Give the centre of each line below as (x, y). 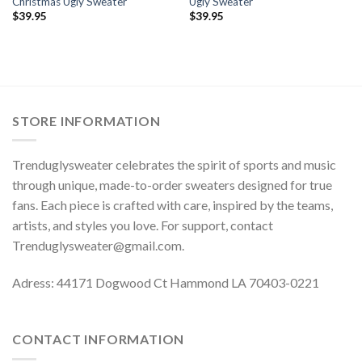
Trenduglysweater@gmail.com (97, 246)
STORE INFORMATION (86, 120)
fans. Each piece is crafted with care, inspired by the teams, (173, 205)
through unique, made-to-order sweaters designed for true (172, 185)
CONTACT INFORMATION (99, 339)
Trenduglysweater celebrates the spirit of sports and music (174, 165)
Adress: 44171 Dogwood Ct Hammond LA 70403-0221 (166, 283)
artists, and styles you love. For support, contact (143, 225)
